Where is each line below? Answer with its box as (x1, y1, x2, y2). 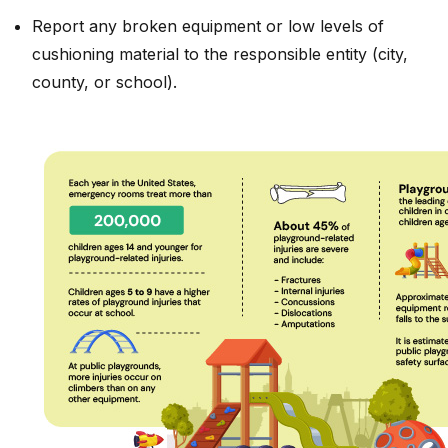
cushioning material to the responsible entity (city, (32, 43, 408, 64)
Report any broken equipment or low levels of (32, 15, 384, 36)
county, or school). (32, 71, 177, 92)
